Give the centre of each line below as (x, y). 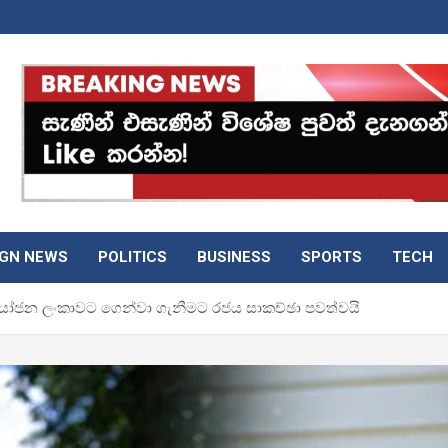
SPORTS (331, 256)
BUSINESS (234, 256)
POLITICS (132, 256)
